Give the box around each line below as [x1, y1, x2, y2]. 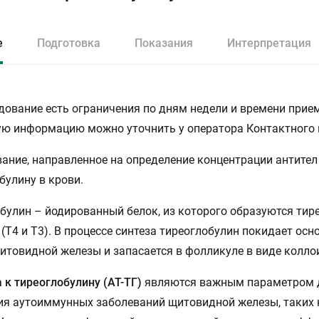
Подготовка [37, 36, 100, 50]
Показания [135, 36, 193, 50]
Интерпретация [227, 36, 311, 50]
